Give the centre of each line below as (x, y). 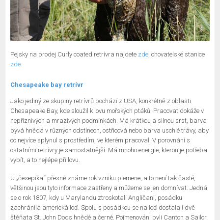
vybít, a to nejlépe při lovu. (45, 160)
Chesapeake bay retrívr (47, 84)
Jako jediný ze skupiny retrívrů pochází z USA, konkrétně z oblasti (101, 101)
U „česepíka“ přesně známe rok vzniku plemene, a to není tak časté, (103, 178)
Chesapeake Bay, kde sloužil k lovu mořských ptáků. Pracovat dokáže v (107, 110)
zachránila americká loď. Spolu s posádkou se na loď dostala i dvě (103, 207)
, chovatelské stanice (177, 54)
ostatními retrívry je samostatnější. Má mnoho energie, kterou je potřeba (109, 150)
